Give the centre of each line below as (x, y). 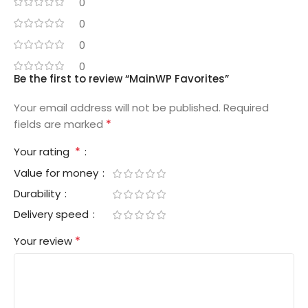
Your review (44, 241)
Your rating (44, 151)
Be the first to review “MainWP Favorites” (121, 78)
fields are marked (60, 124)
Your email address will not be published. (117, 107)
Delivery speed (53, 214)
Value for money (57, 173)
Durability (38, 193)
